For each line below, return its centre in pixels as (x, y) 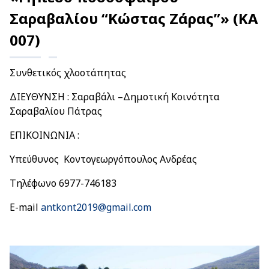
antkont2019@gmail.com (96, 207)
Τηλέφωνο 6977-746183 (63, 183)
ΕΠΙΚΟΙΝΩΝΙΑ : (44, 135)
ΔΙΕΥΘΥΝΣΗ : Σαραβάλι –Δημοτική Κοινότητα (115, 97)
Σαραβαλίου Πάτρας (56, 111)
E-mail (25, 207)
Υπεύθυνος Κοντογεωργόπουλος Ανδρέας (103, 159)
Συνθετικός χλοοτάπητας (68, 73)
